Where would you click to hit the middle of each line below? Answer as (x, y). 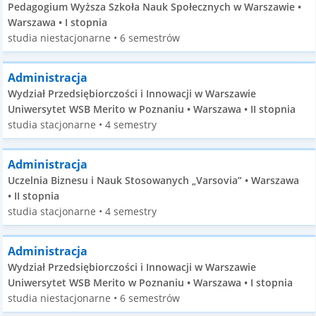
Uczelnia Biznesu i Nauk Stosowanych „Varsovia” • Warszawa (154, 180)
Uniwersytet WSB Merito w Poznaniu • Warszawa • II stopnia (152, 109)
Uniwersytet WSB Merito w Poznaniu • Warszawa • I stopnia (151, 282)
